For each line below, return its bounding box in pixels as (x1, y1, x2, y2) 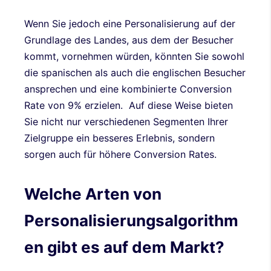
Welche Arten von (24, 184, 162, 204)
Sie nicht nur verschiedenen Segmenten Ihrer (24, 116, 228, 128)
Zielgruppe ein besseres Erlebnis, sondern (24, 132, 215, 145)
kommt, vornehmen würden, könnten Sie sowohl (24, 50, 244, 63)
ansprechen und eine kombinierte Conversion (24, 83, 232, 96)
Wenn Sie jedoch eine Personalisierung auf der (24, 18, 235, 30)
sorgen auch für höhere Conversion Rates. (24, 148, 217, 161)
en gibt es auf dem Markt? (24, 238, 224, 257)
